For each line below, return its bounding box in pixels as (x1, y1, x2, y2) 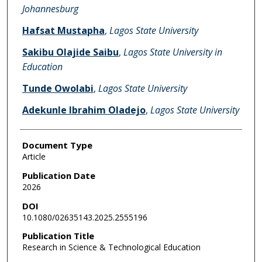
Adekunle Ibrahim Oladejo (22, 104, 146, 117)
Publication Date (22, 169, 95, 181)
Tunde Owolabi (22, 82, 94, 95)
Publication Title (22, 230, 94, 242)
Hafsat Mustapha (22, 24, 105, 37)
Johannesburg (22, 2, 78, 16)
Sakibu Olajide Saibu (22, 46, 119, 59)
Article (22, 151, 46, 163)
